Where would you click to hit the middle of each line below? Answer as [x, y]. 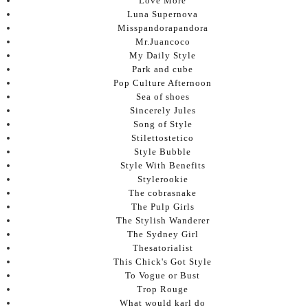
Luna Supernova [163, 14]
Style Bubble [163, 151]
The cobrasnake [163, 192]
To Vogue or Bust [163, 275]
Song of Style [163, 124]
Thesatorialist [163, 247]
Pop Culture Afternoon [163, 82]
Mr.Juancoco [163, 41]
